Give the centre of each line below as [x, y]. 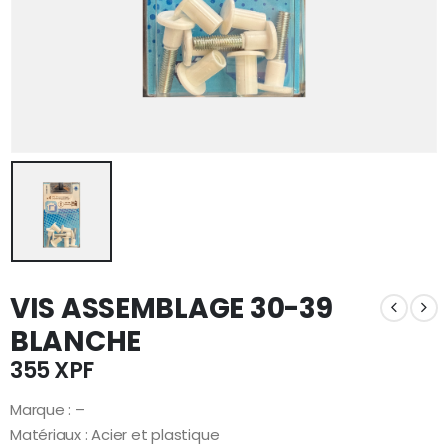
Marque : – [47, 409]
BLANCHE [76, 341]
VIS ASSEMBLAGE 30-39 [171, 308]
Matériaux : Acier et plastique [115, 434]
